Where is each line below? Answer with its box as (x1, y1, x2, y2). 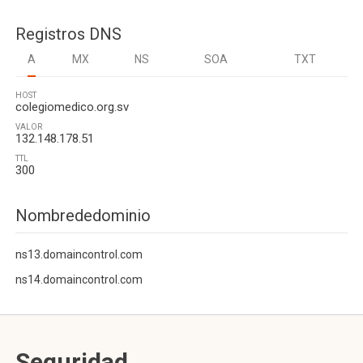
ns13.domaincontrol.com (15, 248, 143, 261)
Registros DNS (15, 24, 122, 44)
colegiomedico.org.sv (15, 100, 129, 114)
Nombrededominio (15, 206, 151, 225)
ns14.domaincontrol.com (15, 273, 143, 286)
